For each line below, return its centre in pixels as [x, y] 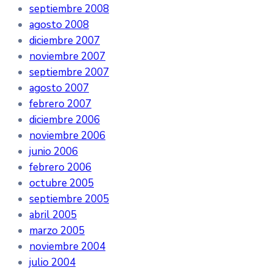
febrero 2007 [60, 104]
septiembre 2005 [69, 199]
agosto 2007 [59, 88]
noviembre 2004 [67, 246]
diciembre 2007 [65, 40]
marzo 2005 [57, 230]
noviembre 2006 [67, 135]
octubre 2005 [62, 183]
